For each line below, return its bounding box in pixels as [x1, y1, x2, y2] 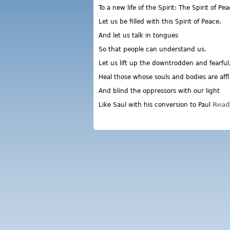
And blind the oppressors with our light [99, 87, 220, 94]
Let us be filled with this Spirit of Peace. [99, 18, 221, 25]
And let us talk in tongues [99, 32, 178, 39]
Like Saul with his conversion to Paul [99, 101, 213, 108]
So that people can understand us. [99, 46, 206, 53]
